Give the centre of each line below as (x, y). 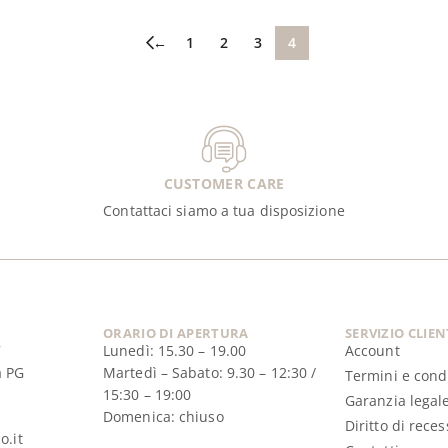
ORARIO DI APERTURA (176, 333)
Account (372, 351)
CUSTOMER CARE (224, 184)
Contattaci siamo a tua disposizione (224, 211)
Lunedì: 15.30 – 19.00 (175, 351)
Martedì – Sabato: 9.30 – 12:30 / (210, 373)
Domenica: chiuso (163, 417)
